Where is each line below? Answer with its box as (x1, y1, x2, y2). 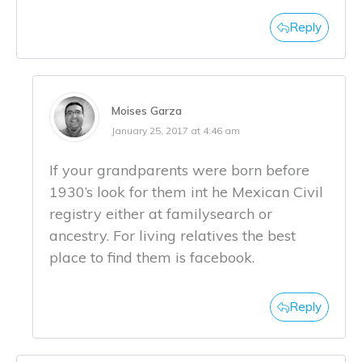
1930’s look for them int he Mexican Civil (49, 182, 323, 201)
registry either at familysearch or (49, 204, 272, 223)
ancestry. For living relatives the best (49, 225, 296, 245)
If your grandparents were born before (49, 160, 309, 179)
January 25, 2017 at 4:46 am (112, 124, 240, 137)
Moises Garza (112, 103, 182, 118)
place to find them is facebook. (49, 247, 255, 267)
